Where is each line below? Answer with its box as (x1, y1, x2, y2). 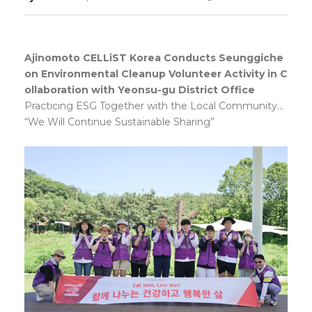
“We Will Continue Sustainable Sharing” (24, 116, 214, 128)
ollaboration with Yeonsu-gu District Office (24, 84, 255, 96)
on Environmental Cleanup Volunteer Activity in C (24, 68, 288, 80)
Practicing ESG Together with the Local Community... (24, 100, 286, 112)
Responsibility (14, 19, 101, 35)
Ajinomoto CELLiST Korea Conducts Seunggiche (24, 52, 283, 64)
